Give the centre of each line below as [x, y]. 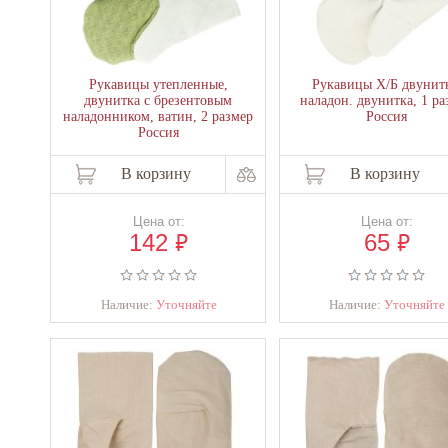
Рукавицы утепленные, [158, 84]
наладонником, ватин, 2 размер [158, 116]
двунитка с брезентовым [158, 100]
